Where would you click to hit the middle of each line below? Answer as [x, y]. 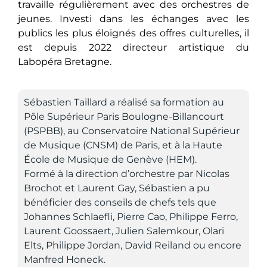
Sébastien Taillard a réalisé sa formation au [124, 103]
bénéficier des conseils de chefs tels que [120, 203]
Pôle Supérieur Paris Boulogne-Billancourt [124, 117]
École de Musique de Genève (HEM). [110, 160]
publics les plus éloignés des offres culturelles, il [133, 33]
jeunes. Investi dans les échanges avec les [133, 18]
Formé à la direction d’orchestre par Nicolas [127, 174]
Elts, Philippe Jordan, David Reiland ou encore [133, 246]
